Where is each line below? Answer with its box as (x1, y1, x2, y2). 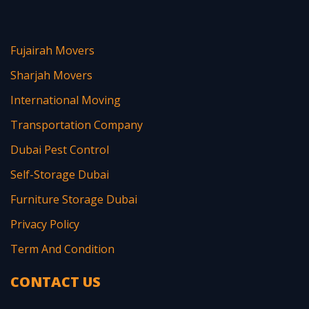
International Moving (10, 92, 121, 108)
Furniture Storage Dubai (10, 192, 137, 208)
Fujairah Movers (10, 43, 94, 59)
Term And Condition (10, 241, 114, 257)
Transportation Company (10, 117, 143, 133)
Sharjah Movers (10, 68, 92, 83)
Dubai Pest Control (10, 142, 109, 158)
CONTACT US (10, 272, 101, 292)
